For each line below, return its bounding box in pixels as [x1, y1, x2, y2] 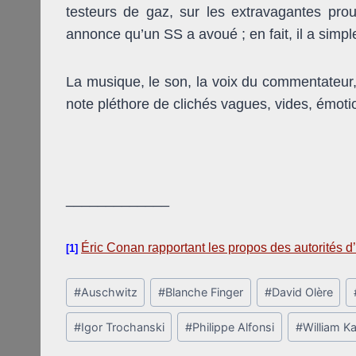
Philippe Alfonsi [192, 320, 275, 335]
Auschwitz [80, 285, 137, 300]
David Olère [271, 285, 333, 300]
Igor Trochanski [80, 320, 164, 335]
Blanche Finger [165, 285, 244, 300]
